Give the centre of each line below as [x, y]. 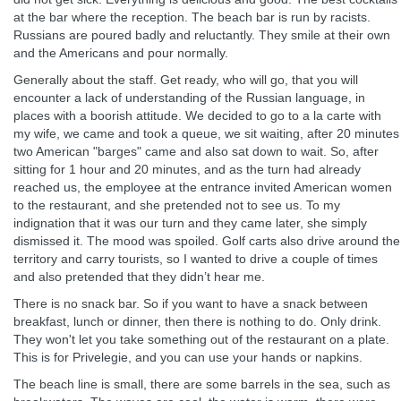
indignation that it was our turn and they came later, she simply [190, 223]
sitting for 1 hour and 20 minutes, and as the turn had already [187, 169]
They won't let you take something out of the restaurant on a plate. [201, 339]
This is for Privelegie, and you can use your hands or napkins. [188, 357]
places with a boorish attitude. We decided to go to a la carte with [197, 115]
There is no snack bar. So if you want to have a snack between [191, 303]
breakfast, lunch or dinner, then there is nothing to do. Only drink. [197, 321]
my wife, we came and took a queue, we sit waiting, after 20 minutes [206, 133]
